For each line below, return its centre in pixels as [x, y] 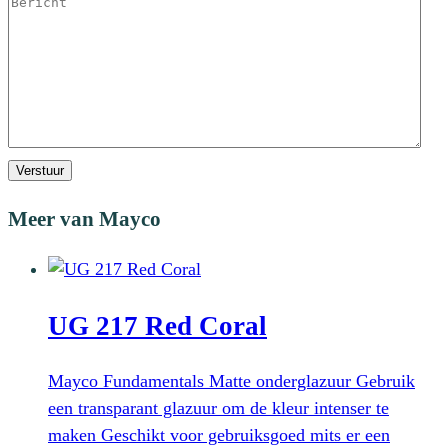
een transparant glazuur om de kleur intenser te [218, 408]
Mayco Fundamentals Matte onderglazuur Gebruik [231, 381]
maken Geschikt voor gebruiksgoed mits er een [219, 435]
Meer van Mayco [84, 219]
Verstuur [40, 171]
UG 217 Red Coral [157, 325]
